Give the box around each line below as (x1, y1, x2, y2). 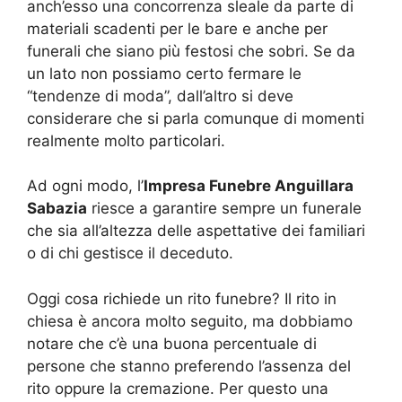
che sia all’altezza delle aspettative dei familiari (27, 222, 365, 240)
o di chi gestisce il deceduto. (27, 244, 233, 263)
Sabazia (27, 199, 87, 218)
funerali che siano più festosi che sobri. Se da (27, 41, 355, 60)
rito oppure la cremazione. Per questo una (27, 379, 328, 398)
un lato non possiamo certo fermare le (27, 64, 301, 83)
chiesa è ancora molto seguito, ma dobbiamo (27, 311, 353, 330)
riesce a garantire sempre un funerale (87, 199, 362, 218)
